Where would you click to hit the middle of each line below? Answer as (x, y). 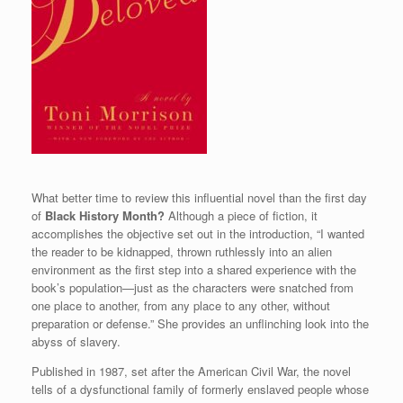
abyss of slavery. (76, 341)
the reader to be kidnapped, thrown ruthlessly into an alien (182, 251)
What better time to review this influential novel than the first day (199, 197)
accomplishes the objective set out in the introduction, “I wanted (198, 233)
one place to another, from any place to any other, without (181, 305)
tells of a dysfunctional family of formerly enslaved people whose (200, 389)
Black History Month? (105, 215)
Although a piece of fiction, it (241, 215)
